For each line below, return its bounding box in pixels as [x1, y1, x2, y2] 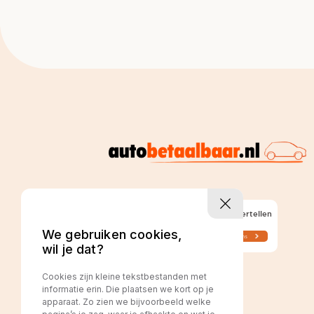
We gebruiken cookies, [42, 227, 182, 243]
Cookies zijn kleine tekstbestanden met [42, 271, 207, 282]
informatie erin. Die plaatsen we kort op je [42, 284, 214, 295]
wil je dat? [42, 242, 104, 257]
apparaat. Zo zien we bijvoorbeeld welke [42, 296, 211, 308]
